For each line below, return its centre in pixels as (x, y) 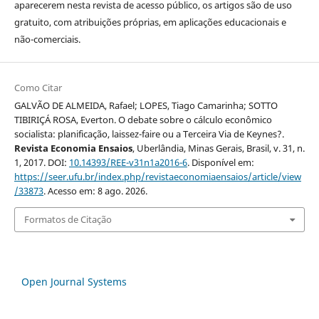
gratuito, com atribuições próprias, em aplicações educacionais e (150, 22)
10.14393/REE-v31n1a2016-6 (128, 163)
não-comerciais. (47, 40)
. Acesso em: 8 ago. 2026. (95, 191)
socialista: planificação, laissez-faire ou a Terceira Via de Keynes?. (149, 134)
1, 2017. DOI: (41, 163)
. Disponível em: (220, 163)
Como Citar (38, 88)
